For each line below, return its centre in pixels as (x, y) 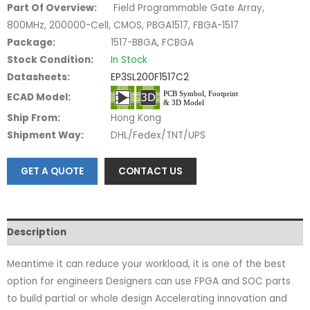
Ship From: (34, 118)
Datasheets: (38, 77)
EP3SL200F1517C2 (150, 77)
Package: (31, 43)
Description (37, 232)
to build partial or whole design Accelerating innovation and (147, 298)
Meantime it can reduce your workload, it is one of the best (146, 264)
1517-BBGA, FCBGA (152, 43)
